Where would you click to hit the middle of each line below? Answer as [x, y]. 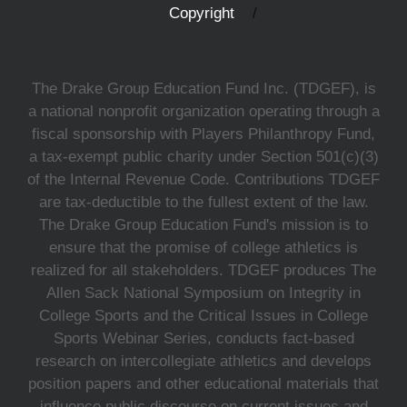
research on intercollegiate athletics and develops [203, 362]
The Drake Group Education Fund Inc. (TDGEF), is [203, 89]
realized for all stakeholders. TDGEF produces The [203, 271]
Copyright [201, 14]
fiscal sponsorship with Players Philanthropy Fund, [203, 134]
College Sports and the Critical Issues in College [203, 316]
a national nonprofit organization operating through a [203, 112]
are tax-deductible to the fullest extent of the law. [203, 203]
